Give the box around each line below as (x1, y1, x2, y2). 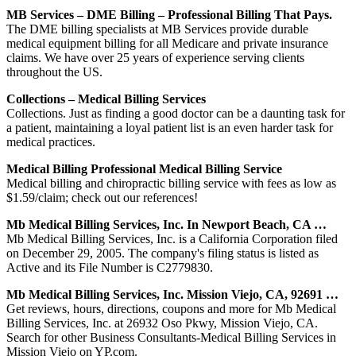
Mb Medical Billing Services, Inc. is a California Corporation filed (6, 231, 338, 246)
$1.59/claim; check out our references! (6, 190, 198, 204)
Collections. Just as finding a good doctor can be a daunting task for (6, 106, 345, 120)
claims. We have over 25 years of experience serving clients (6, 50, 304, 64)
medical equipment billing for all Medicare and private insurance (6, 36, 328, 50)
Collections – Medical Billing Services (6, 91, 206, 106)
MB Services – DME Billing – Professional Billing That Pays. (6, 7, 332, 21)
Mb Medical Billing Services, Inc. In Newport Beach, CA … (6, 217, 327, 231)
